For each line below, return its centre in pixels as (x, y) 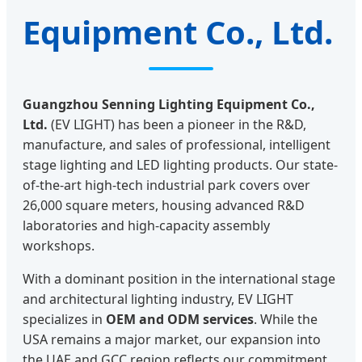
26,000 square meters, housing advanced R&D (164, 205)
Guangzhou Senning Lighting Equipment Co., (169, 104)
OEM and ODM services (180, 319)
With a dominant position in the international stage (179, 278)
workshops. (59, 245)
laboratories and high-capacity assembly (146, 225)
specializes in (64, 319)
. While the (286, 319)
